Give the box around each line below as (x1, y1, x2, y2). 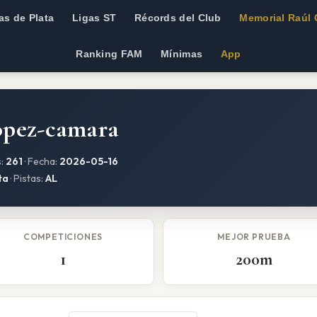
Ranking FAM (76, 48, 143, 60)
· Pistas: (8, 172, 45, 185)
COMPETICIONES (23, 231, 103, 243)
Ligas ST (71, 12, 117, 24)
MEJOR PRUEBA (217, 231, 291, 243)
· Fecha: (23, 155, 59, 168)
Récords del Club (134, 12, 221, 24)
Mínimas (161, 48, 203, 60)
